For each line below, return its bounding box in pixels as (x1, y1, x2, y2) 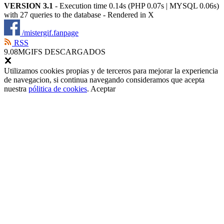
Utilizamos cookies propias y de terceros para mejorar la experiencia (4, 66, 218, 75)
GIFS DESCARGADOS (25, 47, 105, 56)
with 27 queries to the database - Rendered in (4, 10, 148, 19)
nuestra (4, 84, 28, 93)
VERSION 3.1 (4, 1, 53, 10)
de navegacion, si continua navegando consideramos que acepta (4, 75, 204, 84)
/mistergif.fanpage (20, 28, 78, 37)
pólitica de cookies (28, 84, 87, 93)
